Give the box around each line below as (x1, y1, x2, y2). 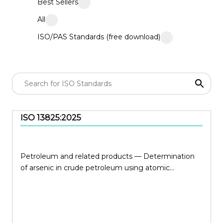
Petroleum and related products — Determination (20, 152, 195, 161)
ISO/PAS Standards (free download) (37, 32, 160, 42)
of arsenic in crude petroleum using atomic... (20, 163, 174, 173)
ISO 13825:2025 (20, 113, 81, 123)
